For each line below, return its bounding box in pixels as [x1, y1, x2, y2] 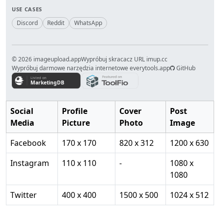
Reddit [47, 18, 65, 27]
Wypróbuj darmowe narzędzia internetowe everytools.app [12, 64, 170, 73]
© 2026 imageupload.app [12, 55, 81, 64]
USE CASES [12, 5, 42, 13]
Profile [62, 105, 87, 116]
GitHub [175, 64, 195, 73]
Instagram [10, 157, 49, 168]
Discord [16, 18, 38, 27]
